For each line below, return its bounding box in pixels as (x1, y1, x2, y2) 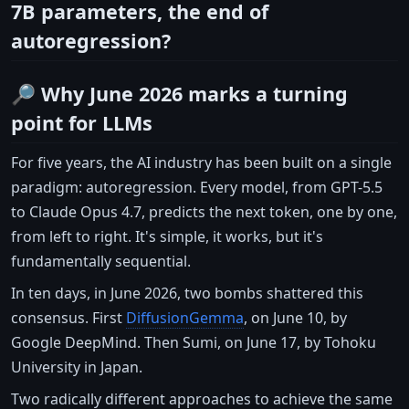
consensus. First (11, 307, 126, 328)
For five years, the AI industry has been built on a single (11, 152, 392, 173)
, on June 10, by (244, 307, 347, 328)
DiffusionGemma (126, 307, 244, 328)
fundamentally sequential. (11, 250, 191, 271)
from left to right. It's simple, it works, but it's (11, 225, 323, 246)
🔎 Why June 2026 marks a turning (11, 79, 348, 107)
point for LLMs (11, 109, 152, 136)
